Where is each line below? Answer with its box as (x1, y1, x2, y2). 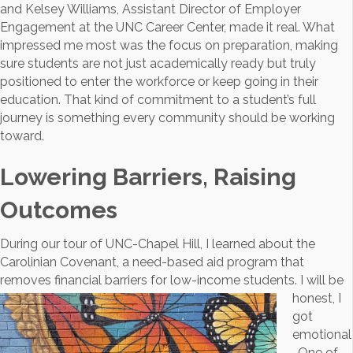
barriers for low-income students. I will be (102, 273, 344, 288)
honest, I (292, 291, 341, 307)
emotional (292, 327, 351, 343)
